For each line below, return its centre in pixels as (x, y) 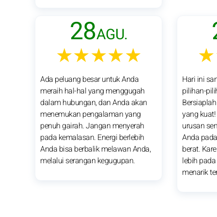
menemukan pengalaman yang (91, 114)
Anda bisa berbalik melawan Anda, (95, 149)
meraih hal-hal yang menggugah (93, 91)
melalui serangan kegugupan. (88, 161)
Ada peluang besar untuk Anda (89, 79)
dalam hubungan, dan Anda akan (94, 102)
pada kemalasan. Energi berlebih (92, 137)
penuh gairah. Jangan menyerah (92, 126)
